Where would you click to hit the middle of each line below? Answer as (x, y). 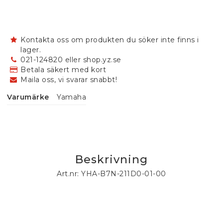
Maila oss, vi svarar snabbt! (69, 80)
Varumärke (28, 97)
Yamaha (71, 97)
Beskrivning (111, 160)
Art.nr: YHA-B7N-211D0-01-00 (111, 174)
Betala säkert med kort (63, 70)
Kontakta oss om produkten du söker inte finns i (110, 40)
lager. (31, 50)
